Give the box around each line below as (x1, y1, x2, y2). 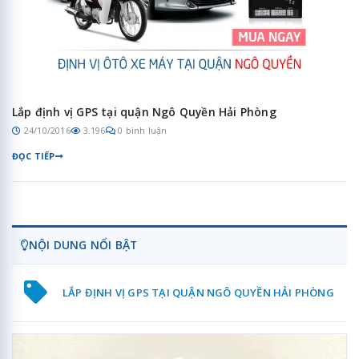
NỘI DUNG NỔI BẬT (29, 237, 138, 253)
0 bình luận (118, 124, 167, 137)
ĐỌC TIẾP (12, 150, 55, 163)
